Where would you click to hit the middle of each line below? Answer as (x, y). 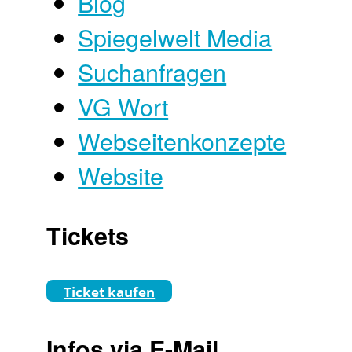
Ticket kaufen (110, 292)
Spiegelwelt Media (175, 37)
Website (121, 176)
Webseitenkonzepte (182, 141)
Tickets (88, 235)
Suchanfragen (152, 72)
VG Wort (123, 106)
